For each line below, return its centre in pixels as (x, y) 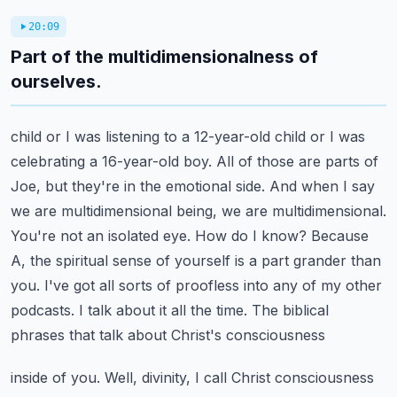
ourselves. (56, 82)
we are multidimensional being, (114, 211)
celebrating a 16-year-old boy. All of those (152, 161)
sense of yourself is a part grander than (247, 261)
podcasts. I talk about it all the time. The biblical (170, 310)
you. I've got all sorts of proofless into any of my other (196, 285)
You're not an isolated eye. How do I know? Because (190, 236)
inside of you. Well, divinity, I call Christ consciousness (192, 378)
